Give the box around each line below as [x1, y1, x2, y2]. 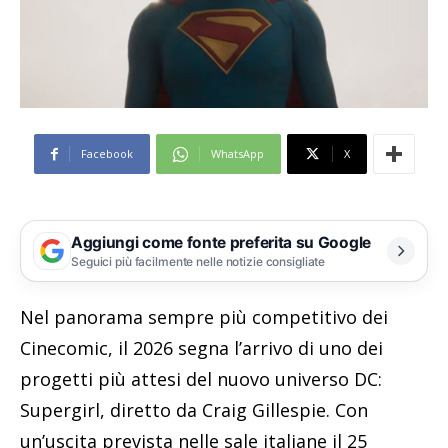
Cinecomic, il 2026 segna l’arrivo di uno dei [20, 336, 383, 361]
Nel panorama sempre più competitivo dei [20, 305, 388, 330]
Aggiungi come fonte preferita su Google [71, 232, 371, 252]
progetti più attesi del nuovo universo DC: [20, 367, 382, 392]
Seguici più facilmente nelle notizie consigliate [71, 253, 326, 269]
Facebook [80, 146, 133, 162]
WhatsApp [210, 146, 264, 162]
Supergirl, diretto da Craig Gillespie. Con [20, 398, 368, 423]
